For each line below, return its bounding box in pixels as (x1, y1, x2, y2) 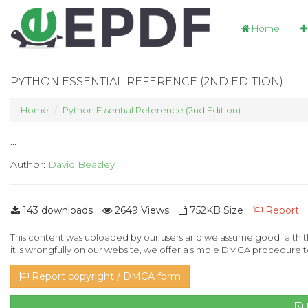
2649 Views (112, 203, 169, 217)
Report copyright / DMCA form (29, 269, 181, 283)
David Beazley (48, 157, 115, 170)
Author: (10, 157, 48, 170)
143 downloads (20, 203, 93, 217)
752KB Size (187, 203, 243, 217)
